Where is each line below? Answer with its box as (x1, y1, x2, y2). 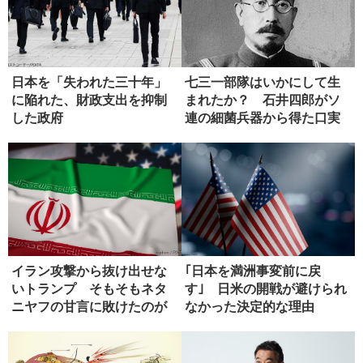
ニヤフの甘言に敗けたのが (11, 299, 167, 314)
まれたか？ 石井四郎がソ (185, 92, 340, 107)
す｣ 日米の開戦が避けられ (185, 281, 347, 296)
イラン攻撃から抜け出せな (11, 263, 167, 278)
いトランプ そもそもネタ (11, 281, 167, 296)
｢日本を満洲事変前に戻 (185, 263, 321, 278)
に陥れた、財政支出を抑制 (11, 92, 167, 107)
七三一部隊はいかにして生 (185, 75, 340, 89)
